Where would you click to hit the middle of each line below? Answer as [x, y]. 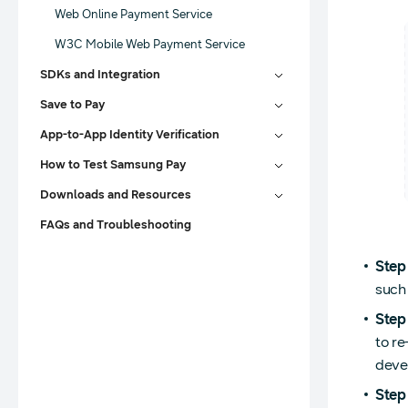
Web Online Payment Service [133, 15]
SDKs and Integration [100, 75]
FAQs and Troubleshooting [116, 225]
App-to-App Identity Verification [130, 135]
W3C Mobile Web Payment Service [150, 45]
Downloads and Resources [116, 195]
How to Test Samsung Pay [113, 165]
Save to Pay [72, 105]
